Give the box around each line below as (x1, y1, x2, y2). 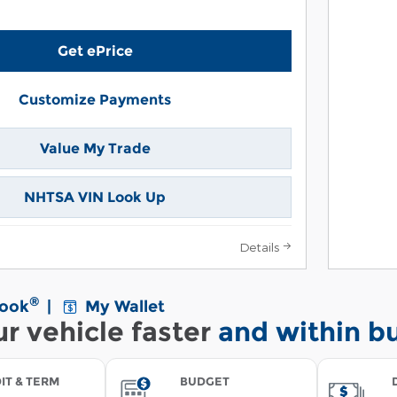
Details (239, 238, 279, 254)
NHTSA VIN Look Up (24, 188, 166, 206)
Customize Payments (19, 90, 171, 108)
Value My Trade (39, 139, 151, 157)
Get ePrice (57, 42, 133, 59)
